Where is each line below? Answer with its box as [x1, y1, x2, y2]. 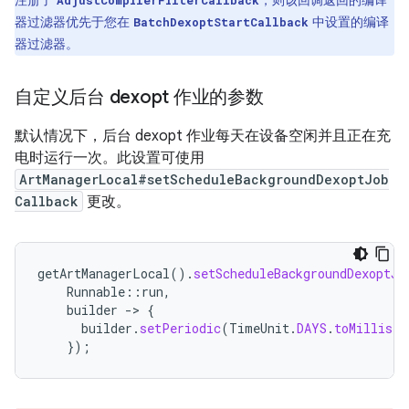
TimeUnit [229, 320, 289, 337]
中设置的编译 [309, 14, 389, 30]
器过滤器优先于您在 [15, 14, 133, 30]
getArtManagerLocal [37, 265, 170, 282]
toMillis [334, 320, 393, 337]
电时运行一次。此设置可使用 [15, 149, 204, 167]
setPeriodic [140, 320, 221, 337]
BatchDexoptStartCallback [133, 15, 309, 29]
